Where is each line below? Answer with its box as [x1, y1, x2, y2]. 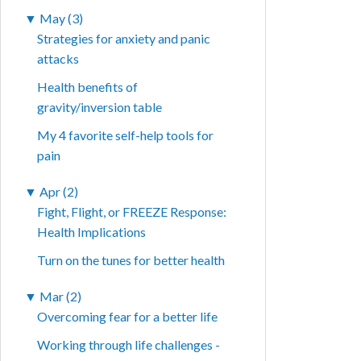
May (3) [39, 10, 84, 27]
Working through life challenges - [37, 337, 221, 353]
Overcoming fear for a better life [37, 309, 218, 325]
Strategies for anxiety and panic [37, 31, 211, 47]
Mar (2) [39, 288, 82, 305]
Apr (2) [39, 184, 79, 200]
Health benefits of [37, 79, 139, 95]
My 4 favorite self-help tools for [37, 127, 214, 143]
